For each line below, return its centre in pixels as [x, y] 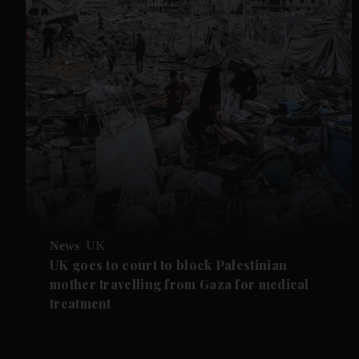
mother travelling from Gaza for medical [179, 284]
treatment [81, 303]
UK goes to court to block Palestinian [169, 264]
